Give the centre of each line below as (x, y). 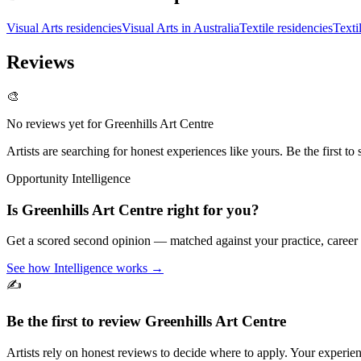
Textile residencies (286, 28)
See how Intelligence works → (85, 268)
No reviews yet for (56, 123)
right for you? (211, 210)
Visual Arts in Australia (180, 28)
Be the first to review (76, 322)
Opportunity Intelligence (68, 178)
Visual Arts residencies (64, 28)
